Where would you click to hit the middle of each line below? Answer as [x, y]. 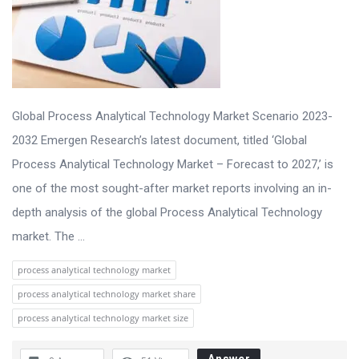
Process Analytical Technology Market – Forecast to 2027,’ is [173, 164]
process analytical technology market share [107, 293]
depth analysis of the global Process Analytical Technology [167, 212]
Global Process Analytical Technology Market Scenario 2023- [172, 116]
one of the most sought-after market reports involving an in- [172, 188]
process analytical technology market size [103, 317]
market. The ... [48, 236]
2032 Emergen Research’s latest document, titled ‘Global [159, 140]
